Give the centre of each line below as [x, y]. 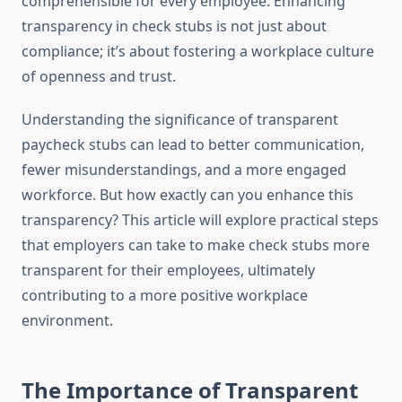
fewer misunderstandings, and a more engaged [184, 170]
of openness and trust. [99, 77]
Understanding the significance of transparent [180, 120]
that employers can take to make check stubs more [196, 245]
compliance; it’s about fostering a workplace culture [198, 52]
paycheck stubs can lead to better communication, [193, 145]
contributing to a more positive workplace [165, 296]
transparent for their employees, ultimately [168, 271]
